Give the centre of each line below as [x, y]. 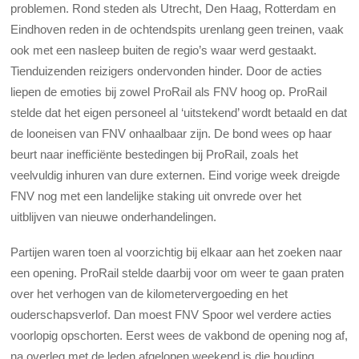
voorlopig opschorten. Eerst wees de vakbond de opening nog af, [179, 336]
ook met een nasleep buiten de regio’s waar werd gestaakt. [164, 50]
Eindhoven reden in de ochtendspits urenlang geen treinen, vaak [177, 29]
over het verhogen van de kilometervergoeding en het [149, 294]
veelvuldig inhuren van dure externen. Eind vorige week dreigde [175, 175]
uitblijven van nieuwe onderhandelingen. [115, 216]
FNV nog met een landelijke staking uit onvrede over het [156, 196]
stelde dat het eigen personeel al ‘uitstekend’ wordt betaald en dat [179, 112]
